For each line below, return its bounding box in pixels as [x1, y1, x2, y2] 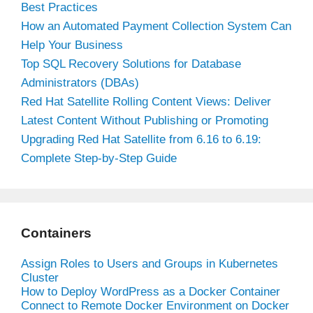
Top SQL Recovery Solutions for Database [21, 57, 241, 71]
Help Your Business [21, 38, 123, 52]
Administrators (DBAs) [21, 75, 139, 89]
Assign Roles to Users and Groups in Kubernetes [21, 256, 278, 270]
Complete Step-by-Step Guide [21, 151, 177, 165]
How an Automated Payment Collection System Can [21, 19, 291, 33]
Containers [21, 225, 92, 240]
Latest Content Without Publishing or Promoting [21, 113, 268, 127]
